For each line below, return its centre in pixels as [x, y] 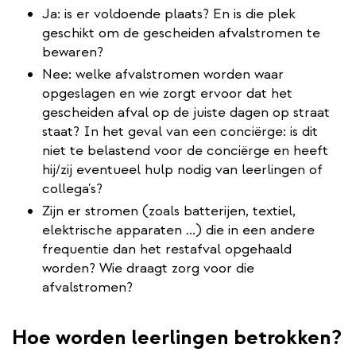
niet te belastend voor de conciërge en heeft [185, 150]
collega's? [72, 188]
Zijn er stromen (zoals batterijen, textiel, [169, 211]
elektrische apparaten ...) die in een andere [178, 230]
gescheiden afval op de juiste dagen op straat [186, 112]
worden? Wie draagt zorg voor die [148, 268]
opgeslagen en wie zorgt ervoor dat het [167, 93]
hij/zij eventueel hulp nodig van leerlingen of [182, 169]
